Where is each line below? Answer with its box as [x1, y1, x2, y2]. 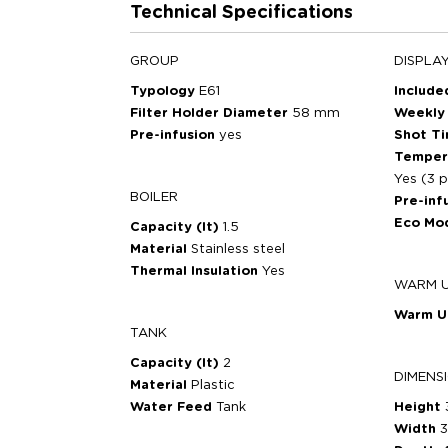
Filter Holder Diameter [130, 107, 292, 120]
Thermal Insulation [130, 265, 262, 278]
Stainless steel [191, 243, 285, 256]
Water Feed [130, 401, 216, 414]
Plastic [191, 379, 235, 392]
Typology [130, 85, 199, 98]
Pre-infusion [130, 129, 219, 142]
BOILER [130, 191, 178, 204]
